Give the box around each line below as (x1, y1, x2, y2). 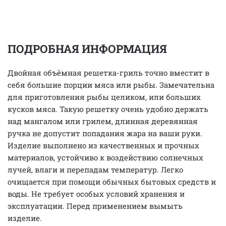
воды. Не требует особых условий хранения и (8, 189, 185, 199)
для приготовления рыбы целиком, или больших (8, 92, 201, 102)
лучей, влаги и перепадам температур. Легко (8, 164, 183, 175)
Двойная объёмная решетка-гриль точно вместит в (8, 68, 209, 78)
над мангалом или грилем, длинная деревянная (8, 116, 198, 126)
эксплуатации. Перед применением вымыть (8, 201, 183, 211)
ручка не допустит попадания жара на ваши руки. (8, 128, 202, 138)
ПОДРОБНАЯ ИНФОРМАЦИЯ (8, 41, 167, 56)
